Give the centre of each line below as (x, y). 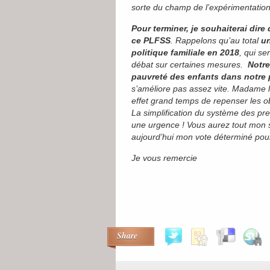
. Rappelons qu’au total (216, 40)
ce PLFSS (151, 40)
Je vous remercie (164, 158)
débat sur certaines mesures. (190, 64)
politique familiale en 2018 (185, 52)
